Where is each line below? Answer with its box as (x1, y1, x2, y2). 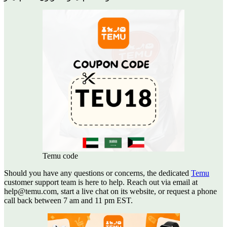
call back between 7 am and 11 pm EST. (4, 196, 133, 205)
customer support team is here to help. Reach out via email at (4, 177, 198, 186)
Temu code (43, 151, 78, 160)
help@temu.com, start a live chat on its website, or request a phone (4, 186, 217, 196)
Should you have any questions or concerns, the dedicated (4, 168, 191, 177)
